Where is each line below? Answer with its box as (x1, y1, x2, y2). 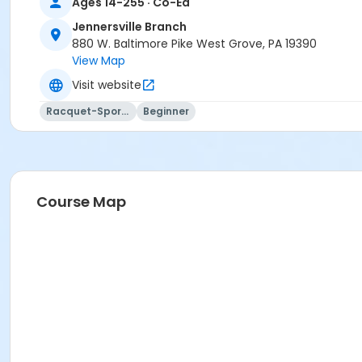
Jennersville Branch (72, 19, 187, 36)
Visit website (72, 76, 141, 93)
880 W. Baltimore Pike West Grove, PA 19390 (72, 36, 317, 53)
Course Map (36, 192, 126, 213)
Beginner (143, 104, 189, 119)
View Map (72, 53, 125, 69)
